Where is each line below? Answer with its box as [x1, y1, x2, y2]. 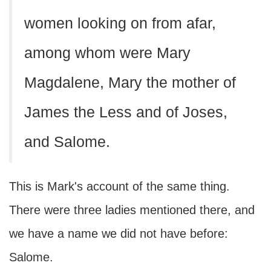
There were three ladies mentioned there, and [9, 203, 255, 217]
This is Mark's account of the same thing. [9, 180, 230, 193]
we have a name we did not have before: [9, 227, 228, 240]
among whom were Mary [24, 45, 191, 61]
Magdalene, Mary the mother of [24, 74, 236, 91]
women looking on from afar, [24, 15, 216, 31]
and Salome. [24, 134, 110, 150]
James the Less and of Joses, [24, 104, 227, 120]
